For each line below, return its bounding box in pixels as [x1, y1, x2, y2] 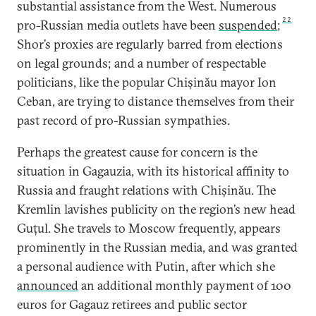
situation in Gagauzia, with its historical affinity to [17, 163, 289, 179]
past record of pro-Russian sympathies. [17, 112, 230, 128]
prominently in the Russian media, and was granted [17, 239, 298, 255]
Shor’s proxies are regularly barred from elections [17, 36, 283, 52]
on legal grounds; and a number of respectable [17, 55, 266, 71]
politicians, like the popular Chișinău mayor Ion [17, 74, 276, 90]
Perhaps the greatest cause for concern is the [17, 144, 257, 160]
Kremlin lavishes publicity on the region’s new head [17, 201, 296, 217]
